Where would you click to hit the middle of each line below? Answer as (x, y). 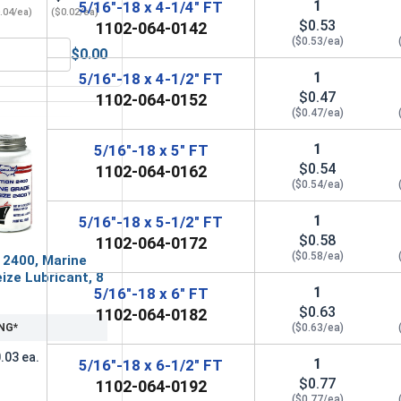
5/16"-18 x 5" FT (151, 150)
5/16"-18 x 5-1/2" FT (151, 222)
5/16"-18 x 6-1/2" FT (151, 365)
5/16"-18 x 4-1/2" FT (151, 78)
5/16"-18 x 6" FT (151, 293)
